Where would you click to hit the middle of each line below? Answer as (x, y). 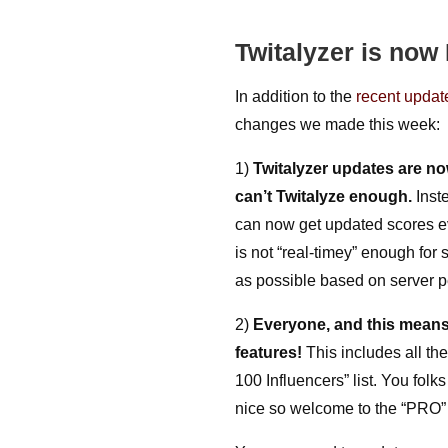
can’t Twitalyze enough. (326, 196)
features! (269, 352)
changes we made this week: (338, 124)
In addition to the (296, 96)
